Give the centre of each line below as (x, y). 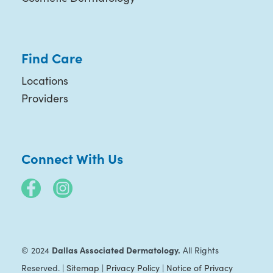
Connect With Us (72, 158)
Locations (44, 81)
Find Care (51, 58)
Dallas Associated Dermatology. (116, 250)
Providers (44, 98)
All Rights (199, 250)
